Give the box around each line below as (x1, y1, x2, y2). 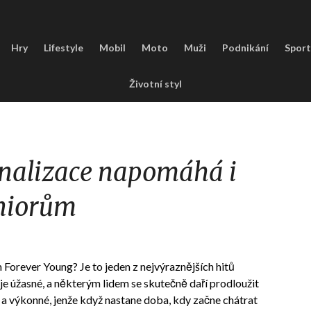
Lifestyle (43, 42, 83, 53)
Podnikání (221, 42, 269, 53)
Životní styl (129, 78, 182, 90)
